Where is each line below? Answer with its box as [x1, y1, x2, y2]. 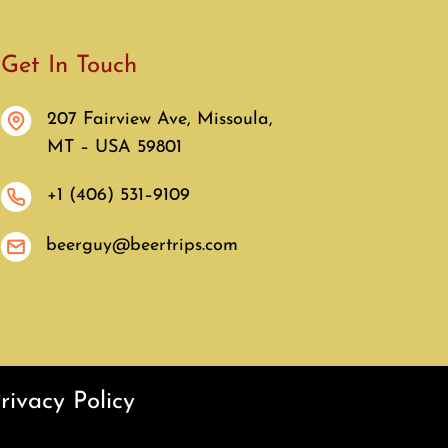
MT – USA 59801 [46, 138, 182, 158]
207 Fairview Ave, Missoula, [46, 110, 279, 130]
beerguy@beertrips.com [45, 236, 238, 256]
